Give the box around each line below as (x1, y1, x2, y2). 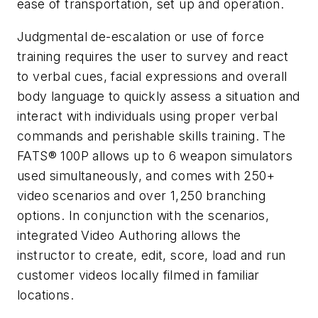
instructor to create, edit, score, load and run (17, 247, 286, 263)
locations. (17, 287, 75, 302)
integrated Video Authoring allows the (17, 227, 241, 243)
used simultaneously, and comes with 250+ (17, 168, 275, 183)
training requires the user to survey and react (17, 48, 289, 64)
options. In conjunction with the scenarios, (17, 207, 270, 223)
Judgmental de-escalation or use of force (17, 28, 264, 44)
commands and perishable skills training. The (17, 128, 286, 143)
